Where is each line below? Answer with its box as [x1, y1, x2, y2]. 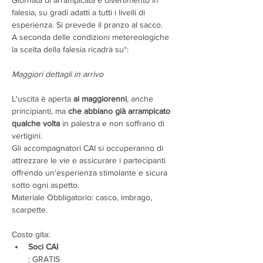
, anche [127, 94, 156, 103]
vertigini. [12, 131, 42, 140]
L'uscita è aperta [12, 94, 73, 103]
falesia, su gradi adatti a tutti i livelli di [12, 8, 147, 17]
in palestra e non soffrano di [60, 119, 167, 128]
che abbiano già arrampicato [68, 106, 173, 116]
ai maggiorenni [73, 94, 127, 103]
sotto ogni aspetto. [12, 180, 79, 190]
